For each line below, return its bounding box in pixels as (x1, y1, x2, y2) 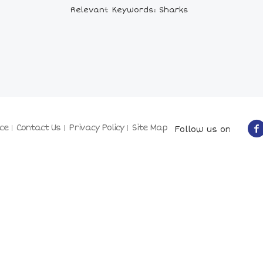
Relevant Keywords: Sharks (70, 5, 188, 15)
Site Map (132, 123, 167, 133)
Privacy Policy (69, 123, 124, 133)
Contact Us (16, 123, 60, 133)
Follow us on (167, 124, 231, 134)
